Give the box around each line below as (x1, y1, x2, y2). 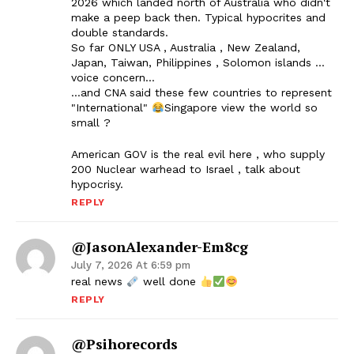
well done (138, 275, 200, 288)
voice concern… (71, 71, 155, 85)
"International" (71, 101, 152, 115)
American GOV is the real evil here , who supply (71, 148, 325, 161)
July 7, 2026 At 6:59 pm (71, 259, 190, 272)
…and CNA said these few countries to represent (71, 86, 332, 100)
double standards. (71, 26, 168, 40)
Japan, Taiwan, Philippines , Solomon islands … (71, 56, 325, 70)
